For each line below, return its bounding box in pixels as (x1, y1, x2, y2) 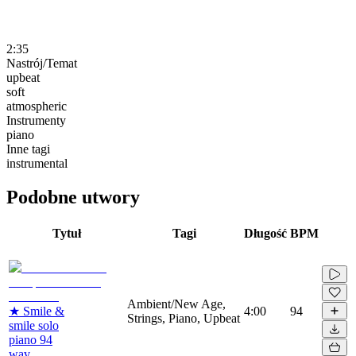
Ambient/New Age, (127, 296, 226, 311)
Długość (244, 226, 287, 240)
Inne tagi (6, 141, 50, 156)
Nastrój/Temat (6, 56, 77, 70)
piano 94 (9, 332, 52, 346)
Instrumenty (6, 113, 66, 127)
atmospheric (6, 99, 67, 113)
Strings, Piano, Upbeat (127, 311, 240, 325)
